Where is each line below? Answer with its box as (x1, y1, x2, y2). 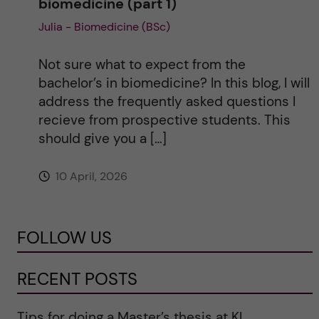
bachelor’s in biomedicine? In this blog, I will (38, 73, 310, 92)
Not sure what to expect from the (38, 55, 246, 73)
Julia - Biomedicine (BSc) (38, 19, 170, 34)
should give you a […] (38, 129, 167, 147)
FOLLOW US (16, 226, 112, 249)
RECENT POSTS (16, 267, 137, 290)
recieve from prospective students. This (38, 110, 291, 129)
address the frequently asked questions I (38, 92, 296, 110)
